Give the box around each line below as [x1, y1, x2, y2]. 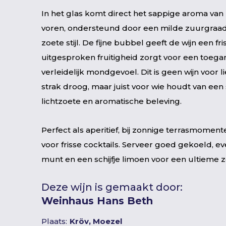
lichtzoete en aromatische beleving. [41, 96, 182, 106]
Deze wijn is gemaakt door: [41, 181, 183, 193]
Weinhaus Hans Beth [41, 195, 153, 207]
